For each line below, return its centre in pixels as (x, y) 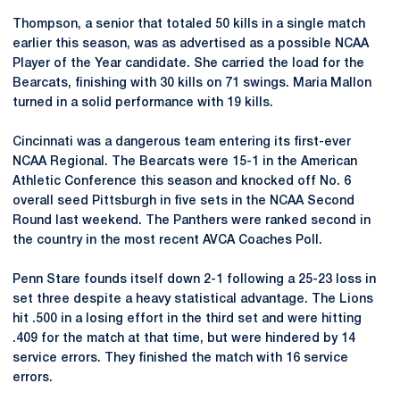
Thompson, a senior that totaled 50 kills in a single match (189, 24)
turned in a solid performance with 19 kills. (143, 103)
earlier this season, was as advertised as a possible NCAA (191, 44)
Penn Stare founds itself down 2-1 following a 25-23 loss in (194, 279)
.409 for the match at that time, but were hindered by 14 (184, 338)
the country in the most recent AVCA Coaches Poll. (167, 240)
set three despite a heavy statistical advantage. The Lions (193, 299)
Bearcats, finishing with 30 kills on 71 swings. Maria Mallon (192, 83)
